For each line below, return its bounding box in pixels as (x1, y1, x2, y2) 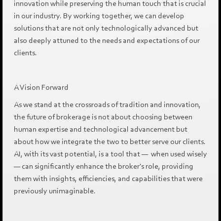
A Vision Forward (13, 82, 69, 92)
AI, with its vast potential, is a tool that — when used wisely (13, 149, 207, 158)
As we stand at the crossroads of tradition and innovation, (13, 100, 201, 109)
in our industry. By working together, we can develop (13, 11, 184, 20)
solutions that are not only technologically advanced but (13, 23, 198, 33)
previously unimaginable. (13, 186, 96, 195)
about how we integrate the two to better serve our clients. (13, 137, 206, 146)
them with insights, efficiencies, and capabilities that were (13, 174, 203, 183)
